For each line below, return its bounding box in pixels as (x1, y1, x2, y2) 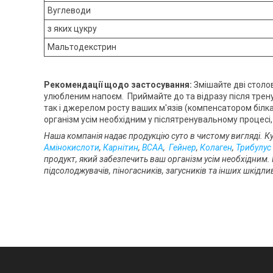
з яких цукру (48, 24, 97, 34)
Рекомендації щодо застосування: (44, 80, 194, 90)
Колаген (200, 143, 232, 153)
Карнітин (103, 143, 138, 153)
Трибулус (236, 143, 271, 153)
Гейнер (169, 143, 196, 153)
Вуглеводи (48, 5, 91, 16)
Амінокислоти (44, 143, 99, 153)
